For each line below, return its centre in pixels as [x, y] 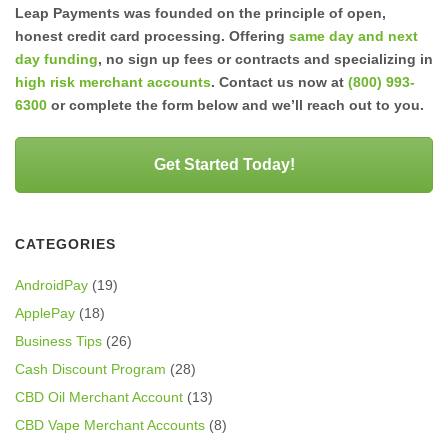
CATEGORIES [65, 244]
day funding [56, 59]
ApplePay [45, 313]
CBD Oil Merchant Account [99, 397]
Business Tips [58, 341]
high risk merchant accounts [113, 82]
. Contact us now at [279, 82]
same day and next [353, 36]
